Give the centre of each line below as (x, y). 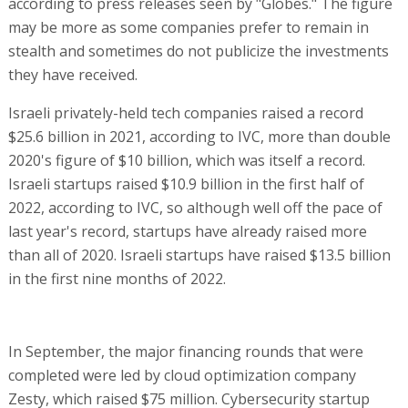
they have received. (72, 74)
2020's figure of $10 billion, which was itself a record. (186, 160)
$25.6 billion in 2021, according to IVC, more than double (199, 136)
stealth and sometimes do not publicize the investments (198, 51)
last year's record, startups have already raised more (187, 231)
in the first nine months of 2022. (117, 278)
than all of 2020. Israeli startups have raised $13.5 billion (199, 255)
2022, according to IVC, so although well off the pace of (195, 207)
